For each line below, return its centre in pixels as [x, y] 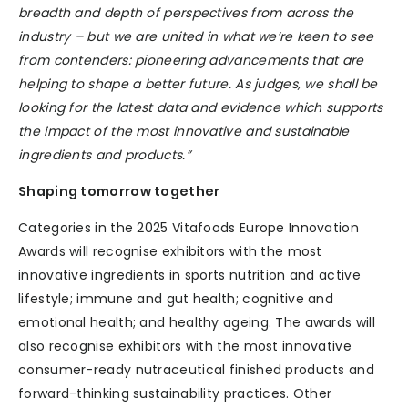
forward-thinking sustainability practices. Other [175, 394]
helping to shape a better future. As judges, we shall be [198, 84]
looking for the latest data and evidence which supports [201, 108]
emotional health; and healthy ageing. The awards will [197, 323]
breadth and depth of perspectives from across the [186, 13]
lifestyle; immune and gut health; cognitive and [176, 299]
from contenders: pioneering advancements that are [191, 61]
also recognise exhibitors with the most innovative [185, 347]
